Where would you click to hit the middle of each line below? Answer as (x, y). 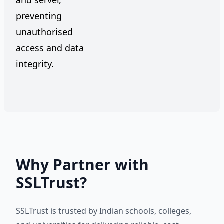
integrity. (35, 64)
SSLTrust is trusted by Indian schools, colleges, (104, 211)
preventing (39, 16)
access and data (50, 48)
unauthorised (44, 32)
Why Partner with (82, 165)
